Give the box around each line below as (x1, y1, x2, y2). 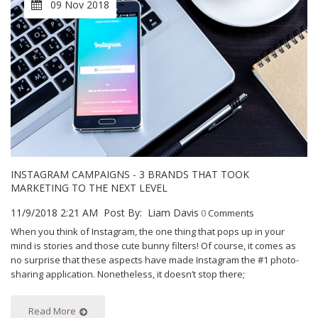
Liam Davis (148, 205, 199, 219)
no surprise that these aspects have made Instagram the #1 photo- (11, 253, 299, 266)
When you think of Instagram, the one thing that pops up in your (11, 224, 285, 238)
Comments (208, 206, 254, 219)
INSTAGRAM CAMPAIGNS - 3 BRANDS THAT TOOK (11, 167, 249, 181)
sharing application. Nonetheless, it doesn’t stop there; (11, 267, 245, 280)
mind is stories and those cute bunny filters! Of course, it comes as (11, 238, 296, 252)
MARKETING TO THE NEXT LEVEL (11, 180, 168, 194)
